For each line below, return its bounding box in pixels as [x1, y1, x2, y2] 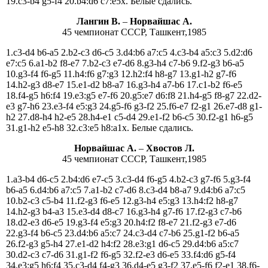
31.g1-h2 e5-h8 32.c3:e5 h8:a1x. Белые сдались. [6, 123, 193, 133]
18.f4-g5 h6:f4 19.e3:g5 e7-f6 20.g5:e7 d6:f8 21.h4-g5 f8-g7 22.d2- [6, 90, 261, 101]
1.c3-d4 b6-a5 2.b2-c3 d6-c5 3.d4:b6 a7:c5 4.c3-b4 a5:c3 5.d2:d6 [6, 47, 252, 58]
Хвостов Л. [145, 143, 194, 154]
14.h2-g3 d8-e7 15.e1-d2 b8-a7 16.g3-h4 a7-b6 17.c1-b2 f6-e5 [6, 80, 242, 90]
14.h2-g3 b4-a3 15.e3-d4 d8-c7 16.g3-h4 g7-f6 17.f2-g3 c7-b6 [6, 206, 242, 217]
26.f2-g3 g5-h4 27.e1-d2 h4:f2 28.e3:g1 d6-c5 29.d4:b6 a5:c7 [6, 239, 239, 249]
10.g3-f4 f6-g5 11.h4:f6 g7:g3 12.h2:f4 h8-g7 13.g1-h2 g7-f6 [6, 69, 236, 80]
